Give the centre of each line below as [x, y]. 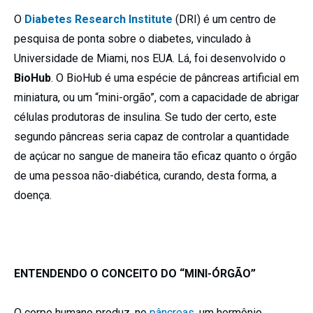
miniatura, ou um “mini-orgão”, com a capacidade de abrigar [156, 97]
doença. [33, 195]
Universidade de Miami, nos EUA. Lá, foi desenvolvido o [150, 58]
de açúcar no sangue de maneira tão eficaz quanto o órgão [155, 156]
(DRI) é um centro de [224, 19]
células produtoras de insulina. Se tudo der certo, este [145, 117]
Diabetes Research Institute [99, 19]
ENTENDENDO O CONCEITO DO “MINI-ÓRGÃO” [135, 273]
